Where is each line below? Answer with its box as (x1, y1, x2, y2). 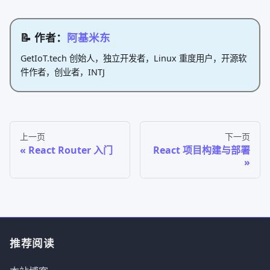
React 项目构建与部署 (153, 143, 250, 157)
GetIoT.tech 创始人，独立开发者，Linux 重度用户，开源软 (20, 52, 246, 64)
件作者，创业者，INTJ (20, 66, 105, 78)
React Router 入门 (28, 143, 113, 157)
